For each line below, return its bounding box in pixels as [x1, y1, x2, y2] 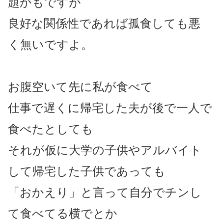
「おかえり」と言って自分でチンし [8, 185, 202, 199]
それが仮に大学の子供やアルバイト [8, 143, 202, 157]
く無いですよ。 [8, 37, 93, 51]
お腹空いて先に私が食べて [8, 80, 153, 93]
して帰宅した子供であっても [8, 164, 165, 178]
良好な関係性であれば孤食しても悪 [8, 16, 200, 30]
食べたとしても [8, 122, 93, 136]
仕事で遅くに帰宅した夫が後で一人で [8, 101, 212, 114]
